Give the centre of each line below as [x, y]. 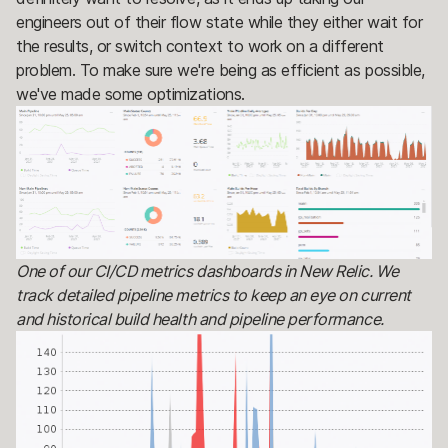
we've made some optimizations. [130, 94]
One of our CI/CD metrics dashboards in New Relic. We [207, 270]
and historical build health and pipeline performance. [200, 318]
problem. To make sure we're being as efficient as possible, [220, 70]
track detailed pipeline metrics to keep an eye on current [213, 294]
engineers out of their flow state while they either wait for [219, 22]
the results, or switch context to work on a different [200, 46]
